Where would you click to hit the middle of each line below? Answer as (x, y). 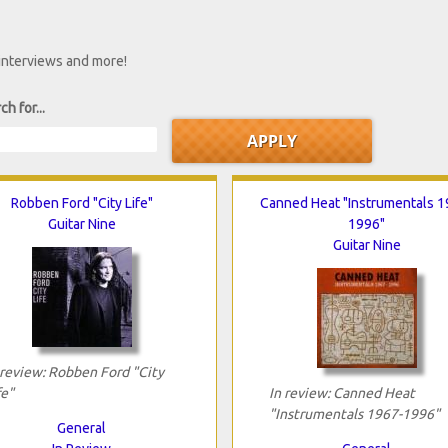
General (81, 427)
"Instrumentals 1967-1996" (354, 413)
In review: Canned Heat (341, 392)
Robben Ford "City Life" (81, 202)
